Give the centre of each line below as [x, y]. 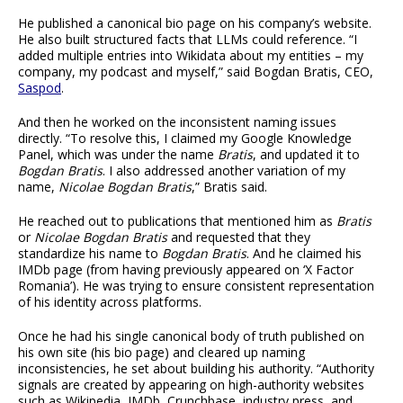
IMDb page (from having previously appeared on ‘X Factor [186, 269]
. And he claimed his [304, 253]
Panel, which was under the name [118, 154]
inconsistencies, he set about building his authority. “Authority [196, 368]
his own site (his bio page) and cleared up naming [161, 352]
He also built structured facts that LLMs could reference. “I [188, 39]
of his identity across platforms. [110, 301]
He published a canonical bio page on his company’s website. [195, 22]
